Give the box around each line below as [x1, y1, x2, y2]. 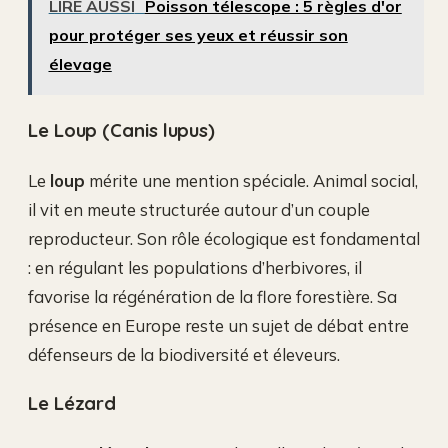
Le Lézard [28, 391, 117, 416]
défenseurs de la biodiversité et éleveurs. [28, 343, 340, 365]
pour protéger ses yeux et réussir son [48, 25, 348, 46]
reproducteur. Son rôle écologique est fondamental [28, 227, 420, 249]
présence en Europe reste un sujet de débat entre [28, 314, 409, 336]
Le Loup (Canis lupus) [28, 117, 216, 142]
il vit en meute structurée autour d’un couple [28, 198, 370, 220]
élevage [48, 54, 112, 75]
